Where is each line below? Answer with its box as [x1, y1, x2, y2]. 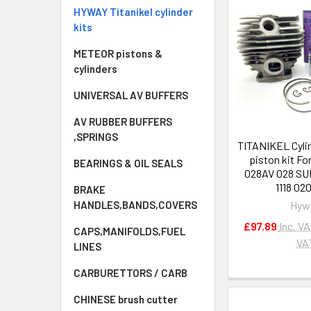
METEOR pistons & [74, 47, 162, 60]
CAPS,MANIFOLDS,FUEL [74, 225, 185, 237]
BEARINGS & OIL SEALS [74, 157, 183, 169]
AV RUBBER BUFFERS [74, 115, 172, 128]
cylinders [74, 62, 117, 75]
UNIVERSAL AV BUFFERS [74, 89, 188, 101]
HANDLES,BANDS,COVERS [74, 199, 197, 211]
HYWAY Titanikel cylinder [74, 6, 193, 18]
